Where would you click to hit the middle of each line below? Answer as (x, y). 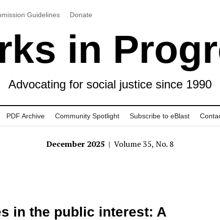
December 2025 (76, 144)
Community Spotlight (87, 116)
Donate (81, 14)
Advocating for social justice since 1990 (110, 84)
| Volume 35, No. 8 (140, 144)
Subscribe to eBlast (160, 116)
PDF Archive (26, 116)
